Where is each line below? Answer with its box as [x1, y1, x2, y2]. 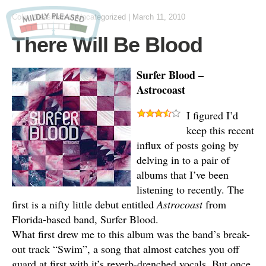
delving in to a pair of [137, 153, 230, 167]
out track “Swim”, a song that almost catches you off [12, 242, 239, 256]
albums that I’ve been [137, 167, 229, 182]
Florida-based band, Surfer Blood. [12, 212, 159, 226]
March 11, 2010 [132, 12, 185, 21]
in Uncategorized [66, 12, 128, 21]
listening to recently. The [137, 182, 244, 197]
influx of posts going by [137, 138, 239, 152]
